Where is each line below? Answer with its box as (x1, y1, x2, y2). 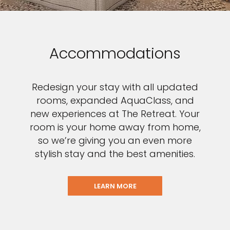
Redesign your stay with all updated (32, 81, 198, 94)
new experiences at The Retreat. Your (30, 107, 200, 121)
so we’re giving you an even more (38, 134, 192, 147)
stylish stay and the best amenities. (35, 147, 195, 161)
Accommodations (49, 43, 181, 64)
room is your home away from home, (29, 121, 201, 134)
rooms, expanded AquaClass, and (36, 94, 194, 107)
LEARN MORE (93, 181, 137, 191)
